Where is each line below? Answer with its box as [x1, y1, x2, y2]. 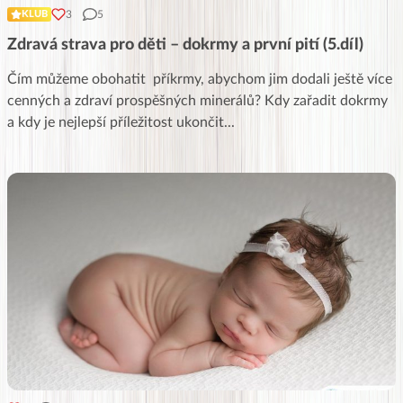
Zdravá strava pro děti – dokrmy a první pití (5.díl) [7, 36, 363, 53]
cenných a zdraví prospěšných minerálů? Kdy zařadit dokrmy [7, 93, 388, 108]
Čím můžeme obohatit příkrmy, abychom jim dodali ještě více [7, 71, 392, 86]
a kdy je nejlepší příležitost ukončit [7, 114, 224, 130]
